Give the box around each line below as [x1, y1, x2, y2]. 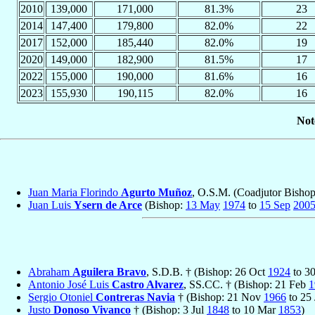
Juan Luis [28, 199, 74, 212]
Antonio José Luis [28, 278, 112, 291]
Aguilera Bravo [72, 266, 146, 278]
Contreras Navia [96, 291, 175, 304]
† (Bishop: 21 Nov [175, 291, 264, 304]
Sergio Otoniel [28, 291, 96, 304]
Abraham [28, 266, 72, 278]
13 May [186, 199, 220, 212]
